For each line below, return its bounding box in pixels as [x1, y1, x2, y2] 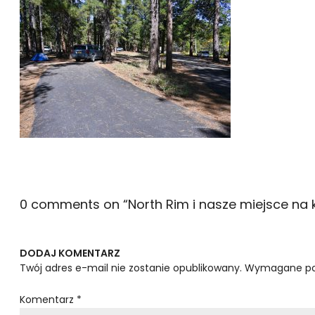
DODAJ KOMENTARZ [20, 246, 120, 260]
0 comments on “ [20, 195, 128, 213]
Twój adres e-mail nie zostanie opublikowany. [20, 261, 242, 275]
